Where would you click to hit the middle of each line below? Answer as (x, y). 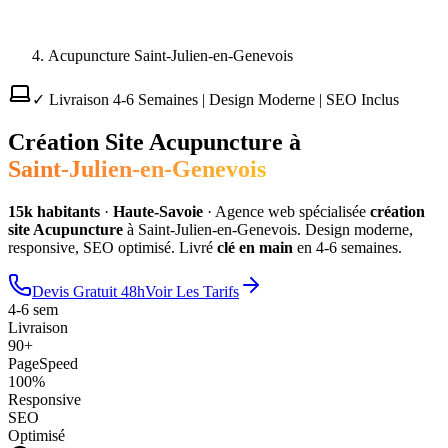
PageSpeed (43, 363)
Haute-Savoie (158, 211)
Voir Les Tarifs (192, 291)
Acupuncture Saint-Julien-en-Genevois (170, 55)
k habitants (62, 211)
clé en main (255, 247)
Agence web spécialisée (290, 211)
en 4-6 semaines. (347, 247)
